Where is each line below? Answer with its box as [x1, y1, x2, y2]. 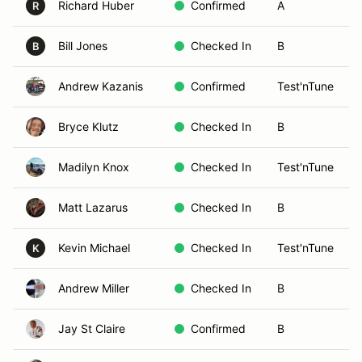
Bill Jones [58, 39, 107, 53]
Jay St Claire [58, 322, 125, 335]
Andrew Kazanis [58, 79, 143, 93]
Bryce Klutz [58, 120, 119, 133]
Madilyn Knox [58, 160, 129, 174]
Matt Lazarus [58, 200, 128, 214]
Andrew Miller [58, 281, 129, 295]
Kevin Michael [58, 241, 130, 255]
